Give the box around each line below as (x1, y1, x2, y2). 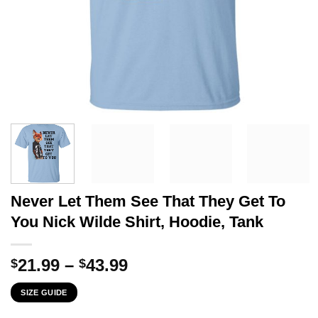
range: (127, 271, 179, 291)
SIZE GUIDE (21, 287, 67, 297)
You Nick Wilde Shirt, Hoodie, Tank (11, 212, 263, 231)
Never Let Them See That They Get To (11, 192, 285, 210)
